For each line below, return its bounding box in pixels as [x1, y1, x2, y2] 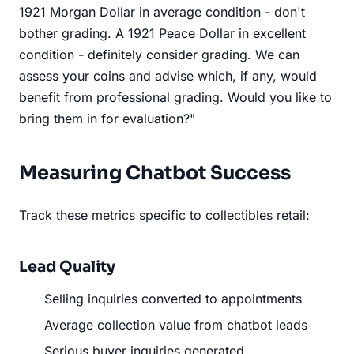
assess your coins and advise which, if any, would [19, 67, 317, 84]
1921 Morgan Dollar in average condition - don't [19, 3, 305, 20]
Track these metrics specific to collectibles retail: [19, 206, 310, 223]
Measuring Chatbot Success [19, 160, 291, 185]
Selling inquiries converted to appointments [44, 290, 302, 307]
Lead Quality [19, 256, 115, 277]
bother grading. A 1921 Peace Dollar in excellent [19, 24, 306, 41]
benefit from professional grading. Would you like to [19, 88, 332, 105]
